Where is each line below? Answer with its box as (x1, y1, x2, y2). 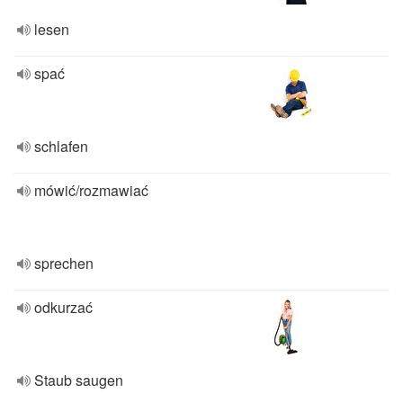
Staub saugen (34, 370, 123, 390)
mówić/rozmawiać (34, 180, 148, 201)
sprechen (34, 253, 94, 273)
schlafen (34, 136, 88, 157)
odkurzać (34, 297, 93, 318)
